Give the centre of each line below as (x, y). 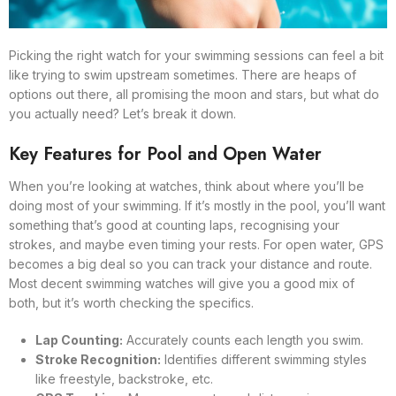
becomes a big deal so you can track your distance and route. (190, 264)
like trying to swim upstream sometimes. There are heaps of (183, 75)
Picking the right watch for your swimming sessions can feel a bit (196, 55)
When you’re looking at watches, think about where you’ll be (187, 186)
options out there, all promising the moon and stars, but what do (194, 94)
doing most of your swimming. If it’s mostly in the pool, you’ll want (197, 206)
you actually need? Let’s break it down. (122, 114)
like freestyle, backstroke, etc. (124, 379)
